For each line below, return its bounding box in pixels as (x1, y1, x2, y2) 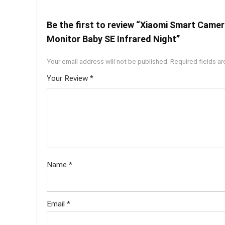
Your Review (47, 74, 90, 83)
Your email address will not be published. (47, 57, 169, 66)
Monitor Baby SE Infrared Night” (47, 34, 180, 45)
